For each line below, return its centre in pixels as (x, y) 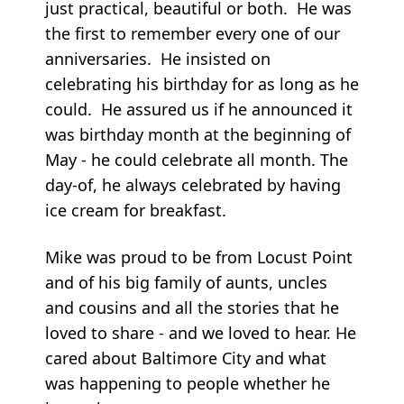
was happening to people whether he (188, 384)
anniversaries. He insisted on (158, 59)
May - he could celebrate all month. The (197, 160)
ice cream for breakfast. (136, 211)
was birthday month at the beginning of (198, 135)
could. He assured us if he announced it (199, 110)
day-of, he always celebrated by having (193, 185)
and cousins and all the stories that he (192, 308)
